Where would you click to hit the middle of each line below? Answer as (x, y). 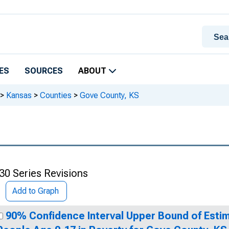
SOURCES (44, 71)
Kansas (19, 95)
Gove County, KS (108, 95)
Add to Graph (36, 191)
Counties (56, 95)
